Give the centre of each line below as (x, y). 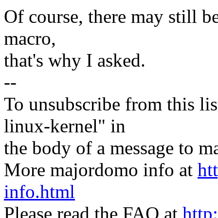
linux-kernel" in (65, 126)
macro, (30, 38)
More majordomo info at (101, 170)
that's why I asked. (75, 60)
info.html (39, 192)
